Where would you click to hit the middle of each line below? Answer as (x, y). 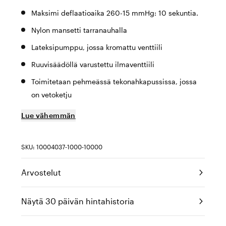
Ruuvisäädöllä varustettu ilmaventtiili (93, 64)
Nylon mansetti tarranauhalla (79, 30)
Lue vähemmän (48, 115)
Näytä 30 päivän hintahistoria (78, 201)
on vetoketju (51, 95)
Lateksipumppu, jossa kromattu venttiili (97, 47)
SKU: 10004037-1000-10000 (62, 147)
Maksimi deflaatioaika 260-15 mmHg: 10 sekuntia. (115, 13)
